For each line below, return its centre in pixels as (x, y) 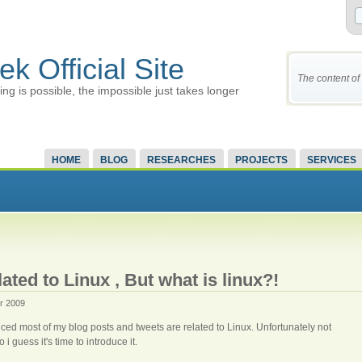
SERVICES (332, 160)
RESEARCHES (181, 160)
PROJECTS (261, 160)
